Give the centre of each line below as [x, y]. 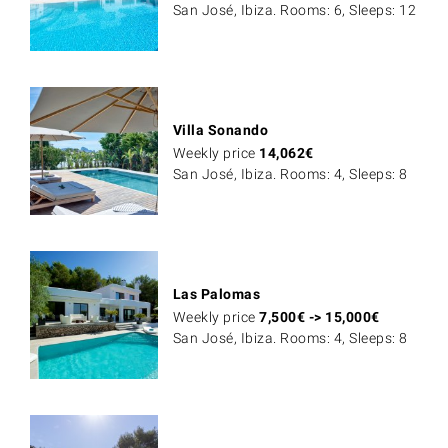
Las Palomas [216, 294]
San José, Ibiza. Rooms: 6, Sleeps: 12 [294, 10]
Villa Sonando [220, 130]
